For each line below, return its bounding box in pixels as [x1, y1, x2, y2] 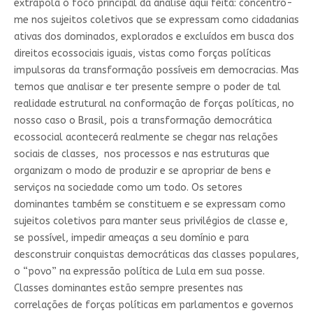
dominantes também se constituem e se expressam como [13, 198, 286, 210]
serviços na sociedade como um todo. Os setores [13, 181, 242, 194]
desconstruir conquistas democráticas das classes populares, [13, 248, 299, 261]
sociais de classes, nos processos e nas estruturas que [13, 147, 270, 160]
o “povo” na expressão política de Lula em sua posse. [13, 265, 265, 277]
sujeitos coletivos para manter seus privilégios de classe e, [13, 214, 288, 227]
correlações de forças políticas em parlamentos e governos [13, 298, 293, 311]
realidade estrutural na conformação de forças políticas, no [13, 97, 294, 110]
